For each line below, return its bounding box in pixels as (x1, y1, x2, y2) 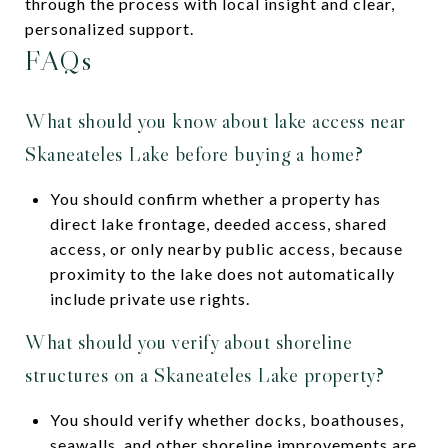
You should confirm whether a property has (49, 188, 381, 208)
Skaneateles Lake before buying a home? (25, 140, 363, 167)
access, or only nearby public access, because (49, 238, 403, 258)
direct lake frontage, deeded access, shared (49, 213, 387, 233)
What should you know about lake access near (25, 107, 406, 134)
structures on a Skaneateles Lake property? (25, 361, 384, 388)
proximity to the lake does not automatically (49, 263, 395, 283)
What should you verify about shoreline (25, 328, 352, 355)
